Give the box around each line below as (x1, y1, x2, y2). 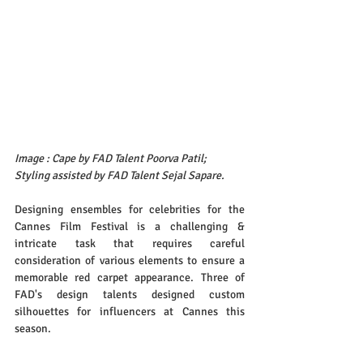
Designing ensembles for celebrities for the (15, 203, 245, 217)
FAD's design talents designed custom (15, 288, 245, 302)
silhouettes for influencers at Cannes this (15, 305, 245, 319)
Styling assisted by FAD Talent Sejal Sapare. (15, 169, 224, 183)
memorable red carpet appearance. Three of (15, 271, 245, 285)
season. (15, 322, 51, 336)
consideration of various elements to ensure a (15, 254, 245, 268)
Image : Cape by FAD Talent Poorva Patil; (15, 152, 209, 166)
